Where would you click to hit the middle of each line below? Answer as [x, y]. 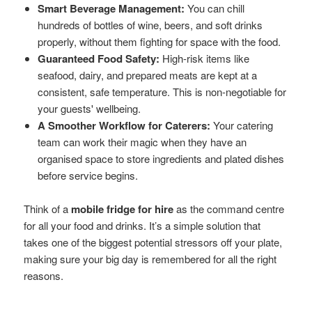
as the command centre [229, 209]
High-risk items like [205, 58]
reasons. [44, 276]
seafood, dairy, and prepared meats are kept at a [148, 75]
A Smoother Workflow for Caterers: [124, 126]
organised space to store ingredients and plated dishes [161, 159]
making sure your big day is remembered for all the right [150, 259]
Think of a [48, 209]
